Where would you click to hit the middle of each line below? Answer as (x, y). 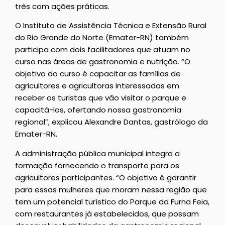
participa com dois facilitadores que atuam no (103, 50)
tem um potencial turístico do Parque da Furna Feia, (112, 201)
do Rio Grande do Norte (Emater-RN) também (102, 38)
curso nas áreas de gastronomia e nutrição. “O (103, 62)
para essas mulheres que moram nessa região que (111, 189)
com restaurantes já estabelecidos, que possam (107, 213)
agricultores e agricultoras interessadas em (97, 86)
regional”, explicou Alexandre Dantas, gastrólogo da (111, 122)
